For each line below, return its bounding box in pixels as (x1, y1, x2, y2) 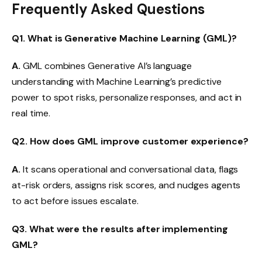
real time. (12, 107, 50, 120)
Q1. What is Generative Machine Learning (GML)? (12, 32, 237, 44)
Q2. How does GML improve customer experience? (12, 135, 249, 148)
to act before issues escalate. (12, 194, 139, 207)
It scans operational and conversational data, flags (20, 163, 239, 175)
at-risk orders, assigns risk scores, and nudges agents (12, 178, 241, 191)
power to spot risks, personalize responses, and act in (12, 91, 242, 104)
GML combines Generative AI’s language (20, 60, 192, 73)
